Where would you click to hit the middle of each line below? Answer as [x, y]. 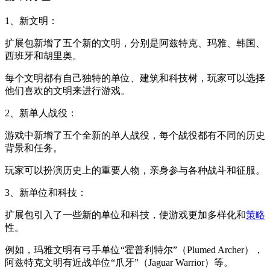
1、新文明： [31, 20]
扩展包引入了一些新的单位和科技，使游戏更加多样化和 [125, 215]
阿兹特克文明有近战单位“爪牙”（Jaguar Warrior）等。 [119, 262]
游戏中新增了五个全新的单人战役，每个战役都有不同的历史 [135, 135]
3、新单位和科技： [46, 192]
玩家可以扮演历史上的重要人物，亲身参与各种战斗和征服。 [135, 170]
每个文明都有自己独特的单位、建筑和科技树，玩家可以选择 [135, 78]
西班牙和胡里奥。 [43, 55]
